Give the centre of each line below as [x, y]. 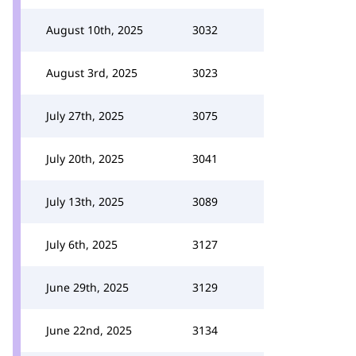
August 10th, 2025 [95, 30]
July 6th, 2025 [82, 244]
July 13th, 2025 [85, 201]
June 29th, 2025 [87, 287]
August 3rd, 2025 [92, 73]
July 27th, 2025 [85, 116]
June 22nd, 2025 [89, 330]
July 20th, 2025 [85, 159]
